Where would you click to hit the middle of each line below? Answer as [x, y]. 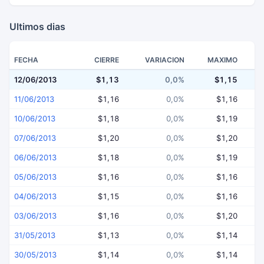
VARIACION [165, 60]
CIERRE [107, 60]
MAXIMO [222, 60]
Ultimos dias [37, 27]
